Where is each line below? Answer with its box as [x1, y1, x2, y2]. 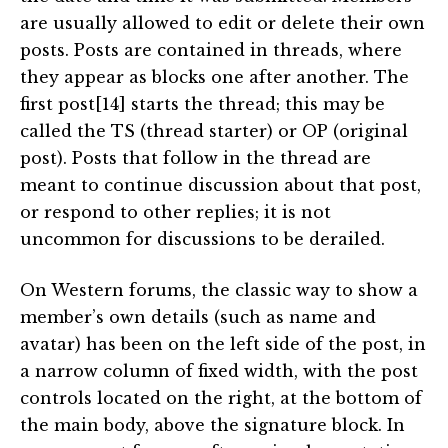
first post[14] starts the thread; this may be [20, 94, 385, 115]
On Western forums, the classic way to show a [20, 280, 418, 301]
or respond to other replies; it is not [20, 202, 331, 223]
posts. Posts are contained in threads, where [20, 40, 402, 61]
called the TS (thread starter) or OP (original [20, 121, 408, 142]
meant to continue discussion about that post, [20, 175, 421, 196]
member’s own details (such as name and [20, 307, 376, 328]
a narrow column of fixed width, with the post [20, 361, 418, 382]
